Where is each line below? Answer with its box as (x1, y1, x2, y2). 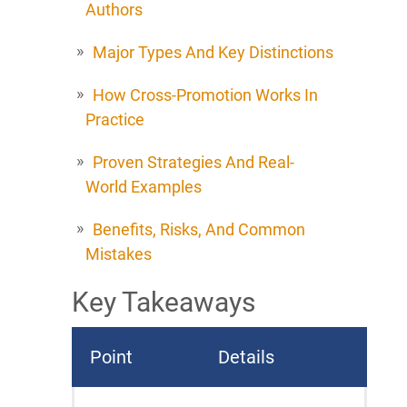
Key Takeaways (72, 285, 255, 318)
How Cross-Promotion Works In (93, 84, 318, 104)
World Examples (85, 176, 202, 196)
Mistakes (85, 243, 152, 263)
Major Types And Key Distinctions (93, 42, 333, 62)
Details (218, 345, 274, 368)
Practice (85, 109, 144, 129)
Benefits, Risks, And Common (93, 219, 305, 239)
